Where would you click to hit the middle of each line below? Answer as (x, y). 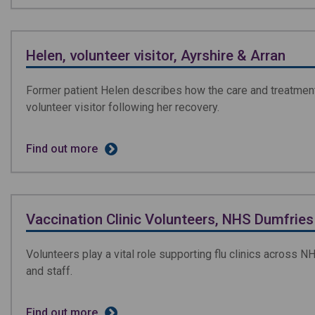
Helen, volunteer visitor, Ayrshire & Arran (156, 55)
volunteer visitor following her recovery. (123, 107)
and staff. (49, 271)
